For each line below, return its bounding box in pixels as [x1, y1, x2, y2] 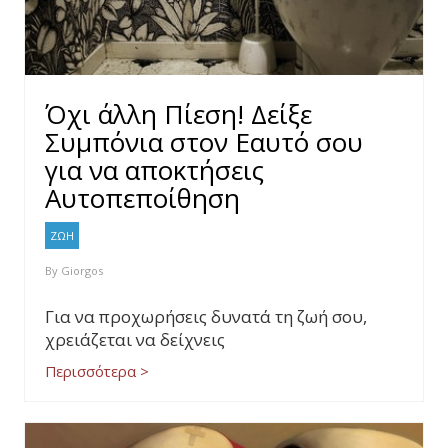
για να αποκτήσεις [45, 152, 264, 188]
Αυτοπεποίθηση [45, 180, 240, 216]
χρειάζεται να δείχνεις [45, 328, 225, 351]
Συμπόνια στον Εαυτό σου [45, 124, 363, 160]
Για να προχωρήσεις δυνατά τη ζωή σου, [45, 305, 367, 328]
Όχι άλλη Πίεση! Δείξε [45, 96, 312, 132]
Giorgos [61, 263, 103, 278]
